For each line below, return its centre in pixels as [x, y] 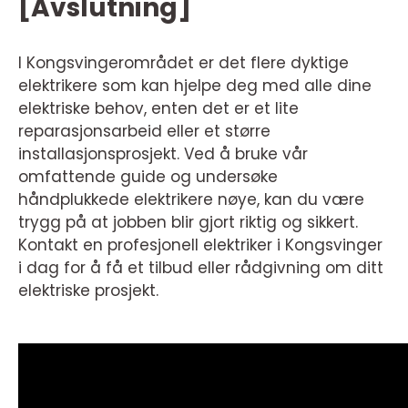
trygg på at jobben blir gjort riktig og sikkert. [188, 222]
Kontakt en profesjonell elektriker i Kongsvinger [200, 245]
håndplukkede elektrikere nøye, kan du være [191, 199]
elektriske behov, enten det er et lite [158, 108]
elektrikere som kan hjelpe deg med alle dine [195, 85]
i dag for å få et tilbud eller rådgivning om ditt [201, 267]
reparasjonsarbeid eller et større [144, 131]
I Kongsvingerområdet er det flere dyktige [184, 62]
